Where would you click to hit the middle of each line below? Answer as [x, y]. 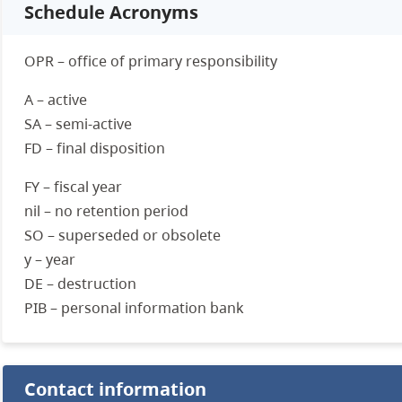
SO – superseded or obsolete [122, 235]
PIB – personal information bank [134, 308]
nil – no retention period [106, 211]
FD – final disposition [94, 148]
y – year [49, 259]
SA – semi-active [78, 124]
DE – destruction [80, 284]
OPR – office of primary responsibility [150, 61]
